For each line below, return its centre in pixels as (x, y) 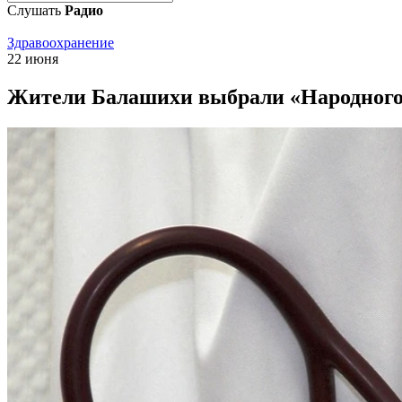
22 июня (33, 59)
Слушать (36, 10)
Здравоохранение (61, 43)
